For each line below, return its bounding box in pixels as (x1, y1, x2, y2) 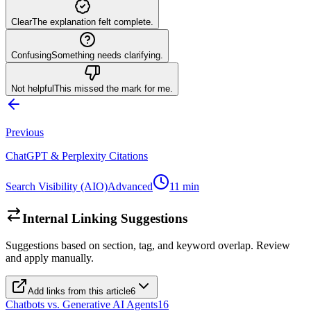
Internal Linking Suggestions (22, 211, 187, 226)
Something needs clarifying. (51, 50, 163, 61)
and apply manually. (6, 251, 94, 264)
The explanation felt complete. (32, 17, 153, 28)
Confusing (11, 50, 51, 61)
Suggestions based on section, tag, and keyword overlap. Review (6, 239, 290, 251)
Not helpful (11, 83, 54, 94)
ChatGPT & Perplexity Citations (6, 150, 148, 162)
